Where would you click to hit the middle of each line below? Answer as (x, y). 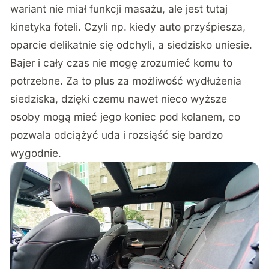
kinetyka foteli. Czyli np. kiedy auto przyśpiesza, (128, 26)
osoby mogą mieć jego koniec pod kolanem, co (125, 116)
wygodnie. (36, 153)
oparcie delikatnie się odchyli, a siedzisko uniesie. (131, 44)
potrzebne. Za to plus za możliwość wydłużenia (126, 80)
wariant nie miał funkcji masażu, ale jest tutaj (119, 8)
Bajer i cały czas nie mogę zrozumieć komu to (122, 62)
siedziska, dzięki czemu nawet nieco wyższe (119, 98)
